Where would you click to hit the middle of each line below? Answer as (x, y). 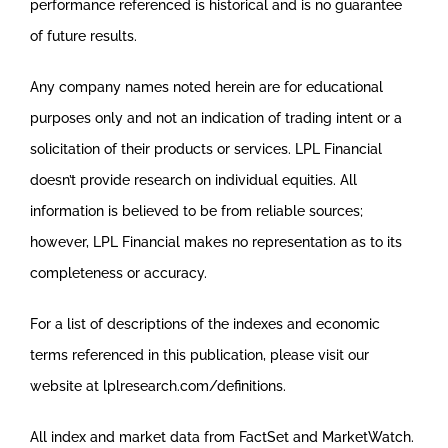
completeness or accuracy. (118, 272)
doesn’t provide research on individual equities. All (193, 179)
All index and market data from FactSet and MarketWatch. (221, 436)
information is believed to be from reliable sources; (196, 210)
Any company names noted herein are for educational (206, 86)
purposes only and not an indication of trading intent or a (215, 117)
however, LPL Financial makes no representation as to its (215, 241)
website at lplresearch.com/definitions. (157, 385)
